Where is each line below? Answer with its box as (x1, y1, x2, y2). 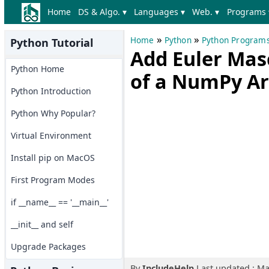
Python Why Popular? (10, 107, 95, 119)
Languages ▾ (134, 6, 186, 17)
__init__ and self (10, 219, 73, 230)
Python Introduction (10, 85, 91, 97)
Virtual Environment (10, 130, 91, 141)
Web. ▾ (192, 6, 220, 17)
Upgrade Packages (10, 241, 86, 252)
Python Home (10, 63, 64, 74)
